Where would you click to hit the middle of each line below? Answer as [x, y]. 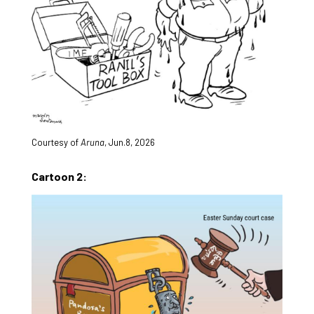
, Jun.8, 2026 [129, 142]
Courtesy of [56, 142]
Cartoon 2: [59, 176]
